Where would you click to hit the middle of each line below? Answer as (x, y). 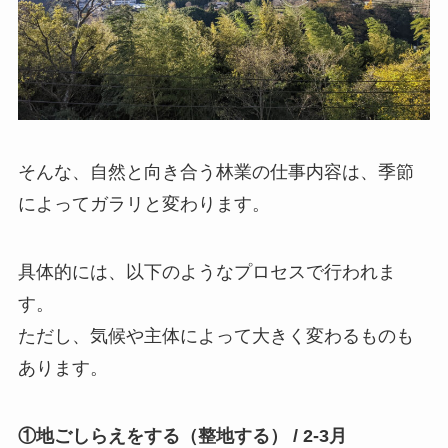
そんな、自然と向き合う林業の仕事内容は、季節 (215, 172)
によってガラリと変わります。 (143, 204)
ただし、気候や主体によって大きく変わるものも (215, 335)
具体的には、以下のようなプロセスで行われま (206, 271)
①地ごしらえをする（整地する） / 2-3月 (182, 435)
